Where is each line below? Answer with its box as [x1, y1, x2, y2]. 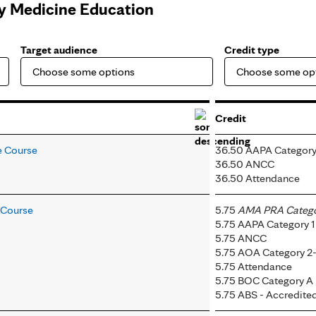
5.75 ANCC [215, 231, 267, 245]
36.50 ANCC [215, 157, 274, 171]
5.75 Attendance [215, 260, 292, 274]
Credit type [224, 43, 279, 57]
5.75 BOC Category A [215, 274, 313, 288]
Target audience [20, 43, 97, 57]
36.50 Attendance [215, 171, 300, 186]
